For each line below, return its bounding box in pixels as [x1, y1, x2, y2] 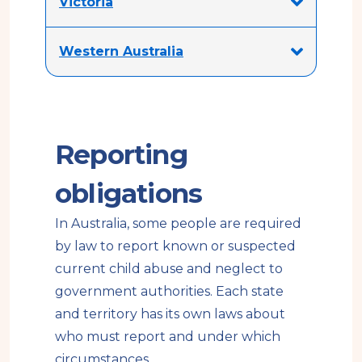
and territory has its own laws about [55, 306, 285, 322]
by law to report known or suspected [55, 238, 296, 255]
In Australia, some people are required [55, 216, 301, 232]
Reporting [55, 138, 187, 171]
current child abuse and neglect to [55, 261, 283, 277]
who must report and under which [55, 329, 280, 345]
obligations [55, 177, 203, 210]
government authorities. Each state [55, 284, 284, 300]
